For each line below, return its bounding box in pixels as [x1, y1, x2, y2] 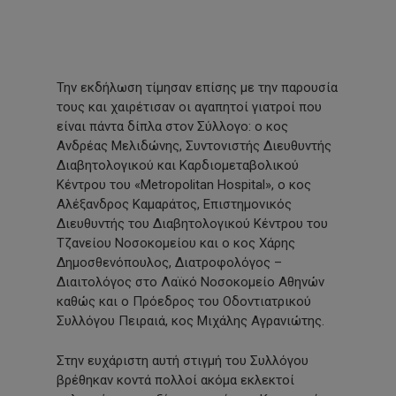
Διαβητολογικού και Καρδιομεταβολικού [57, 157, 299, 174]
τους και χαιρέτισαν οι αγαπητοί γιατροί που [57, 99, 322, 116]
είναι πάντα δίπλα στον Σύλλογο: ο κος [57, 118, 288, 135]
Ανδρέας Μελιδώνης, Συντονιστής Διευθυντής [57, 138, 331, 155]
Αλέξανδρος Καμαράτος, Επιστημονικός [57, 196, 292, 213]
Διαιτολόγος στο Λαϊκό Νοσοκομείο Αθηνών [57, 274, 324, 291]
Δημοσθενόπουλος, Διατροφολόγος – [57, 255, 282, 271]
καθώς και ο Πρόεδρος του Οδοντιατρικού [57, 293, 311, 310]
